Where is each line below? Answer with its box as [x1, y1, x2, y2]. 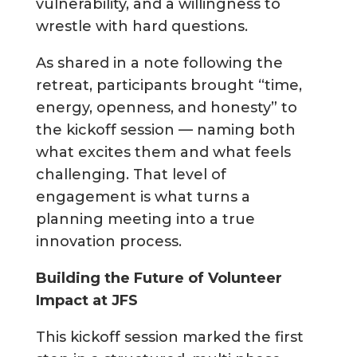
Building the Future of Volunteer [35, 269, 282, 288]
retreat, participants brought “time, [35, 76, 302, 95]
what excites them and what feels [35, 143, 291, 162]
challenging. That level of [35, 166, 226, 184]
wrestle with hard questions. [35, 18, 248, 36]
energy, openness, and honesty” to [35, 99, 297, 117]
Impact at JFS [35, 292, 138, 310]
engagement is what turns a [35, 188, 250, 206]
